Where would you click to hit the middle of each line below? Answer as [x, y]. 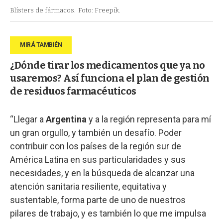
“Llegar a [28, 119]
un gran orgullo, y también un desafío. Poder [96, 132]
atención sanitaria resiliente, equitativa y [88, 186]
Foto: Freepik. [99, 10]
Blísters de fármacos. [43, 10]
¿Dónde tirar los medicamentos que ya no [108, 65]
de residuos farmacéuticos [73, 91]
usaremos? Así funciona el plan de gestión [110, 78]
